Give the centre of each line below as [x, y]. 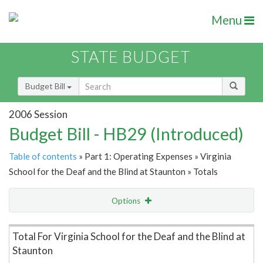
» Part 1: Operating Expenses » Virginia [154, 156]
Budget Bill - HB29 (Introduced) [126, 134]
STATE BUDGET [131, 57]
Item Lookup [35, 225]
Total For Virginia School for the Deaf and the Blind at [129, 237]
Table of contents [43, 156]
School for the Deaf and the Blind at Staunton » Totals [113, 172]
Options [127, 201]
